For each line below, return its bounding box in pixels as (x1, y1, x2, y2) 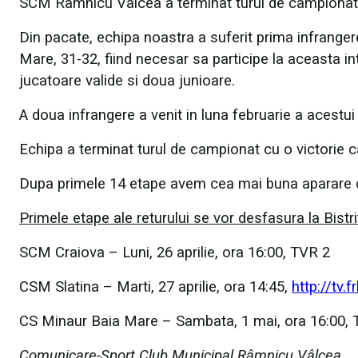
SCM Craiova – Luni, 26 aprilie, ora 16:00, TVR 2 (19, 243, 330, 261)
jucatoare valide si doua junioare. (19, 71, 235, 89)
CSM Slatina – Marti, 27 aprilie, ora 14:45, (19, 277, 292, 296)
